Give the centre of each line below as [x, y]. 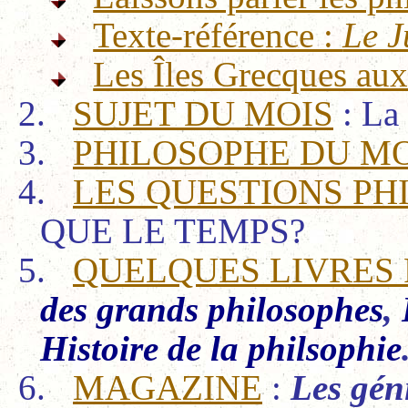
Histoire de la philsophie [221, 348]
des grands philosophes [212, 309]
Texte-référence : [218, 35]
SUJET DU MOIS [203, 113]
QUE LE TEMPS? [173, 230]
